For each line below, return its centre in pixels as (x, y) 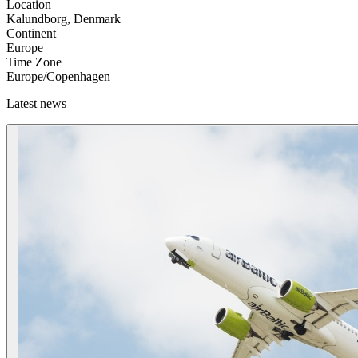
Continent (31, 33)
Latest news (36, 103)
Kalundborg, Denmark (64, 18)
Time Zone (34, 62)
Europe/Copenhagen (58, 76)
